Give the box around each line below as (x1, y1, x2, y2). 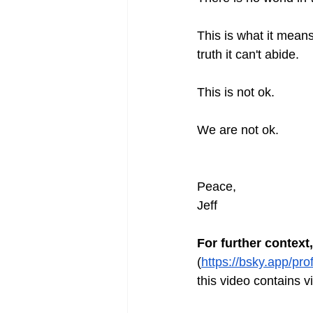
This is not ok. (197, 85, 275, 100)
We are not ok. (197, 123, 279, 138)
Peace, (197, 180, 236, 194)
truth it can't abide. (197, 48, 299, 62)
